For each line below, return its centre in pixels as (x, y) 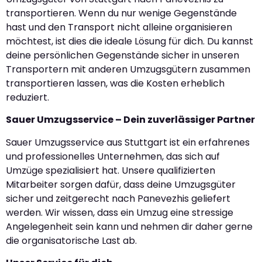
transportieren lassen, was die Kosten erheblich (115, 83)
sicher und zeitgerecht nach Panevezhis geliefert (118, 198)
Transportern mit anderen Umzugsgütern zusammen (128, 69)
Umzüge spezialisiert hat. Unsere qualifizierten (111, 170)
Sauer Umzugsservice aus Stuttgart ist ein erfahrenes (128, 142)
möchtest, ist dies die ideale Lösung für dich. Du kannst (130, 41)
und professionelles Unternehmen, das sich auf (113, 156)
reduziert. (27, 97)
